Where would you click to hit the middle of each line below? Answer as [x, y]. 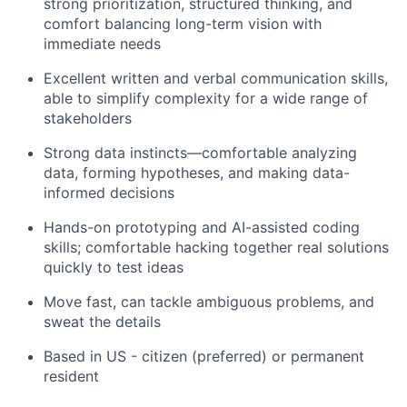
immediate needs [102, 44]
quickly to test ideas [114, 268]
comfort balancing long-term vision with [183, 24]
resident [71, 377]
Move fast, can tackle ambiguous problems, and [209, 302]
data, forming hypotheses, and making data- [197, 173]
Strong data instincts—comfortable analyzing [200, 153]
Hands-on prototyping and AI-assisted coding [202, 228]
